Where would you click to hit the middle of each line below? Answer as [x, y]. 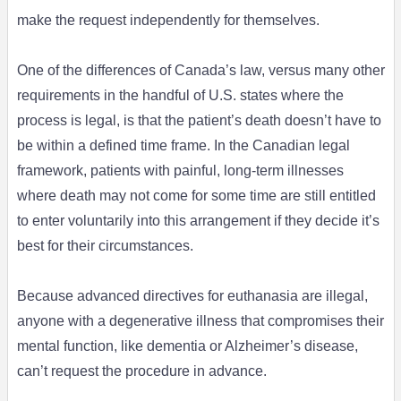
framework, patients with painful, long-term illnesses [180, 171]
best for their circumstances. [105, 246]
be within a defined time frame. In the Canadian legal [183, 146]
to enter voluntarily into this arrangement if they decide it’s [198, 221]
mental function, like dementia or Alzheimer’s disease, [187, 346]
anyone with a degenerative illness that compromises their [200, 321]
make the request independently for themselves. [168, 21]
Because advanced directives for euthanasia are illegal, [192, 296]
